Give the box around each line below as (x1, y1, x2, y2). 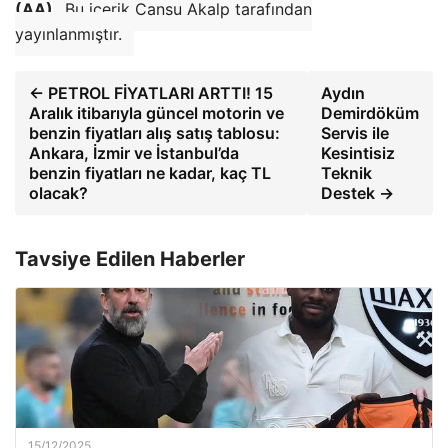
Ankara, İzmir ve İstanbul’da (29, 142, 239, 163)
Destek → (321, 182, 394, 203)
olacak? (29, 182, 88, 203)
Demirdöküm (321, 102, 419, 123)
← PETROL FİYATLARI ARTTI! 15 (29, 82, 273, 103)
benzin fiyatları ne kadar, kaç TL (29, 162, 271, 183)
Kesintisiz (321, 142, 395, 163)
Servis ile (321, 122, 389, 143)
